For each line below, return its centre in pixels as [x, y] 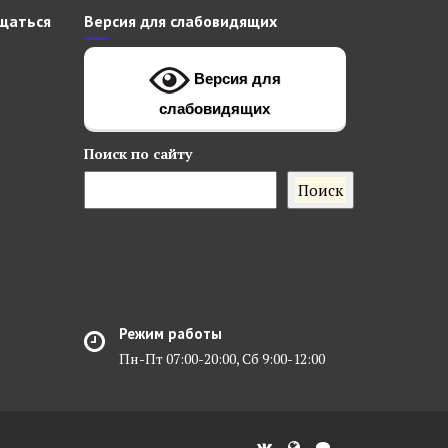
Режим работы [170, 333]
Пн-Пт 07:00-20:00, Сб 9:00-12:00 [221, 358]
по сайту [159, 153]
